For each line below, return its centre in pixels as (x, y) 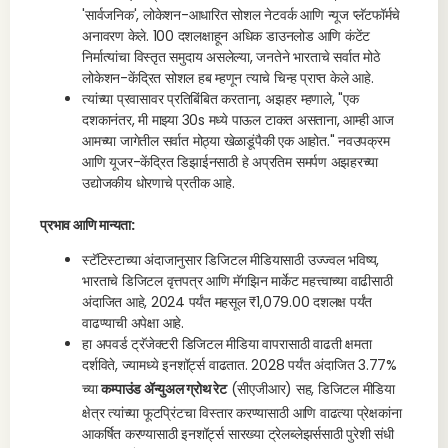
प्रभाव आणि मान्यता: (87, 225)
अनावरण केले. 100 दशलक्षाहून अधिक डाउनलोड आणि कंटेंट (226, 36)
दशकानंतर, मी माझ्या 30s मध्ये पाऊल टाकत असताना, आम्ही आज (238, 120)
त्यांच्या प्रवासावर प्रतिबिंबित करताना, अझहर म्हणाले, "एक (220, 99)
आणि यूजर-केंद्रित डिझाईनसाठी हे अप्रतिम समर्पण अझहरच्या (230, 162)
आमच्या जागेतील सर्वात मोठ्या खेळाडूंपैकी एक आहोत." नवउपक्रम (236, 141)
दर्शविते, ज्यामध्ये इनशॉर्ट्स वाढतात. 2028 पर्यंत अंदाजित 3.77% (239, 365)
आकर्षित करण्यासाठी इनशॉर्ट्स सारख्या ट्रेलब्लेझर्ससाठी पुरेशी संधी (238, 434)
